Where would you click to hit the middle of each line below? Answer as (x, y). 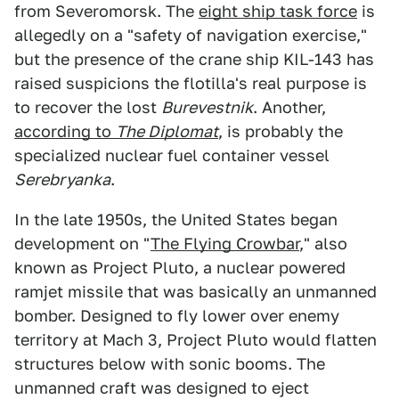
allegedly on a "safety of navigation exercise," (191, 35)
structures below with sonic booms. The (170, 364)
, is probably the (281, 131)
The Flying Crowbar (225, 244)
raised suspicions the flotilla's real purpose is (191, 83)
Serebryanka (62, 179)
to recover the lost (88, 107)
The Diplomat (167, 131)
